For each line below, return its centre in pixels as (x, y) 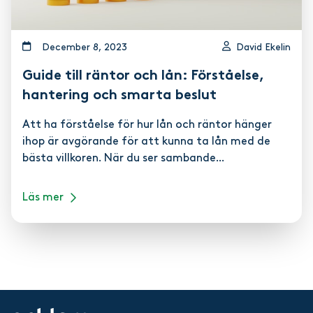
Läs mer (43, 198)
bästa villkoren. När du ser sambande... (123, 159)
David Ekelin (263, 48)
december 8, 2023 (88, 48)
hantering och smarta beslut (119, 96)
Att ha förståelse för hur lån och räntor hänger (147, 125)
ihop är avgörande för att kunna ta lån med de (146, 142)
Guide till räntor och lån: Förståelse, (143, 77)
